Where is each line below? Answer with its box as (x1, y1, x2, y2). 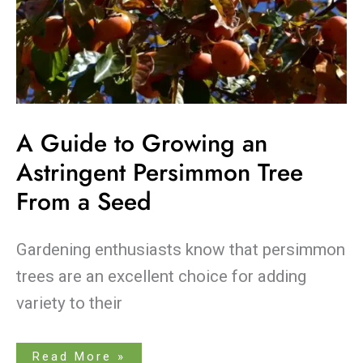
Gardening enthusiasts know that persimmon (16, 239, 345, 259)
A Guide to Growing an (16, 126, 267, 161)
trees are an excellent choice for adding (16, 266, 306, 286)
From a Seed (16, 184, 152, 220)
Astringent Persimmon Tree (16, 155, 303, 190)
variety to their (16, 293, 122, 313)
